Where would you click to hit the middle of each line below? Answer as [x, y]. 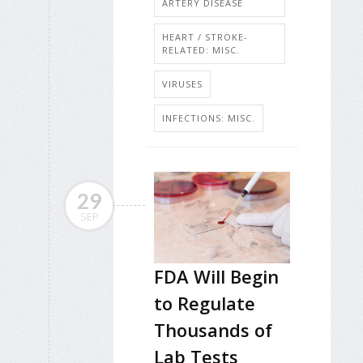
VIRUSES [182, 84]
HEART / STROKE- [205, 37]
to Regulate [205, 303]
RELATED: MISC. [201, 50]
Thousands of [213, 329]
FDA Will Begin [216, 276]
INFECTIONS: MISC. [209, 118]
